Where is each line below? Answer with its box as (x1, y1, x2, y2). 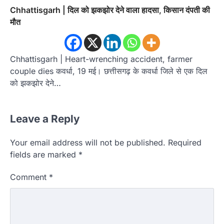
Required (168, 137, 201, 147)
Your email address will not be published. (10, 137, 165, 147)
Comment (10, 171, 49, 182)
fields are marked (10, 149, 78, 159)
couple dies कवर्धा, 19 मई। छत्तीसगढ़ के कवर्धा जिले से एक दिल (10, 65, 207, 76)
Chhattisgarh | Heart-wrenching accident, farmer (10, 53, 192, 64)
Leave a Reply (10, 112, 80, 125)
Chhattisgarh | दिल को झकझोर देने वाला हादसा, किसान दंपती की (10, 4, 210, 15)
